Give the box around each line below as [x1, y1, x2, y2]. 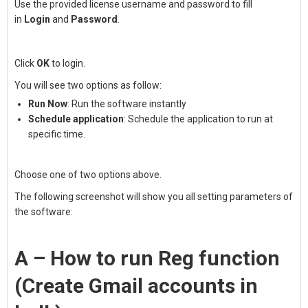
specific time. [28, 129, 85, 140]
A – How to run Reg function [14, 246, 280, 270]
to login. [52, 58, 85, 69]
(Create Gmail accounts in [14, 274, 258, 298]
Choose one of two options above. [14, 169, 162, 180]
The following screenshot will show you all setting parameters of [14, 191, 293, 202]
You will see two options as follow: [14, 80, 162, 91]
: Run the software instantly [67, 98, 186, 109]
